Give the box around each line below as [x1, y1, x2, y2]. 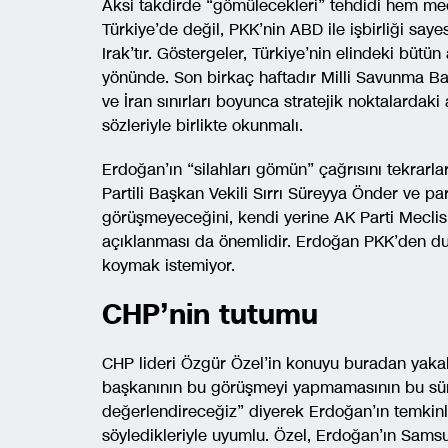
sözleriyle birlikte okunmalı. [102, 114, 303, 137]
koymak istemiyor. [102, 254, 235, 277]
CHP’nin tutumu [102, 295, 318, 334]
